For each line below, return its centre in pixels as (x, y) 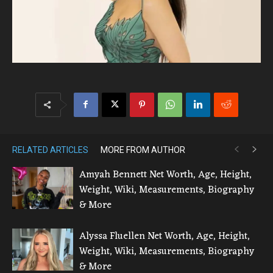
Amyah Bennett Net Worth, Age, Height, (165, 175)
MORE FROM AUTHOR (143, 150)
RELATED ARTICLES (50, 150)
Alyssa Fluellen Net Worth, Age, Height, (165, 236)
